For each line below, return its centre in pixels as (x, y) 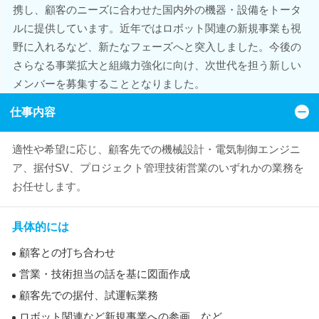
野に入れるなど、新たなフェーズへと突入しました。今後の (157, 47)
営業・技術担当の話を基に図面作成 (105, 274)
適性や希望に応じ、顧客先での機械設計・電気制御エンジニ (156, 149)
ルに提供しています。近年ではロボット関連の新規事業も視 (157, 28)
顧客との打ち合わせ (67, 252)
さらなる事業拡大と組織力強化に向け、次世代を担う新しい (157, 65)
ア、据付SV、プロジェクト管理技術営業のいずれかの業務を (158, 168)
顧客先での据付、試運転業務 (89, 295)
